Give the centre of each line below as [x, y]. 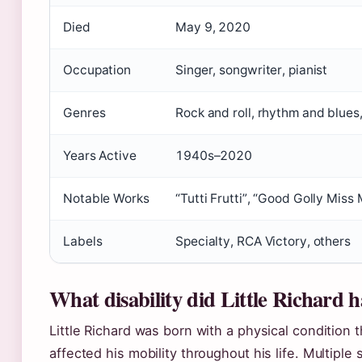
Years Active [100, 156]
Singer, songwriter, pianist [252, 70]
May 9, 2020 [213, 27]
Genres [84, 113]
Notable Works [106, 198]
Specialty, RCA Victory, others [263, 241]
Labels [83, 241]
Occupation [97, 70]
